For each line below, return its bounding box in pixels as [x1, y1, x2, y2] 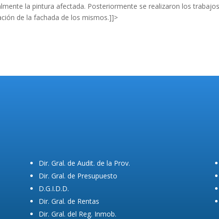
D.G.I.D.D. [38, 183, 69, 193]
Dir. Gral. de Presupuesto [38, 171, 117, 180]
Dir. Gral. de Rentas [38, 196, 99, 206]
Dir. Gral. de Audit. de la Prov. [38, 158, 130, 168]
